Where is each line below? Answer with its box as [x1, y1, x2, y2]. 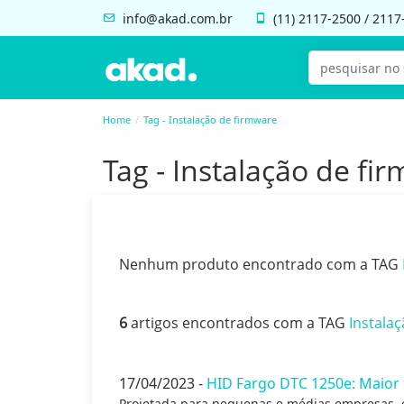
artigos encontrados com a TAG [127, 313, 349, 333]
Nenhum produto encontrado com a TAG [119, 254, 402, 274]
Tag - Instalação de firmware [143, 113, 277, 126]
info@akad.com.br [123, 9, 233, 27]
